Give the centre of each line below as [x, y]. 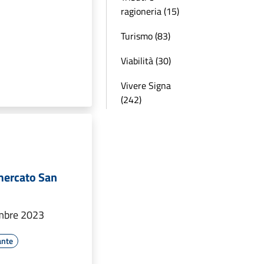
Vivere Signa [146, 85]
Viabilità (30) [146, 61]
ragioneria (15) [150, 11]
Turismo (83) [146, 36]
